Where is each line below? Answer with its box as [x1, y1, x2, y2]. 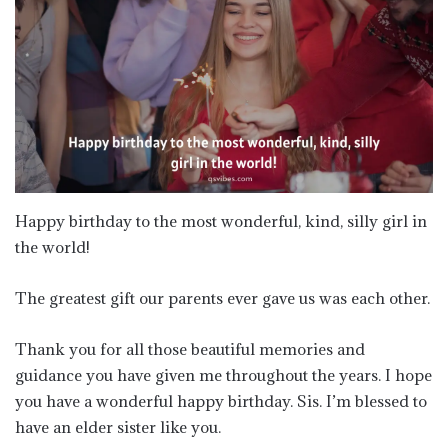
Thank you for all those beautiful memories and [15, 338, 365, 359]
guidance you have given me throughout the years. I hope [15, 364, 432, 385]
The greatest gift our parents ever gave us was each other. [15, 287, 430, 308]
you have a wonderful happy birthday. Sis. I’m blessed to [15, 390, 427, 411]
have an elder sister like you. [15, 416, 221, 437]
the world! [15, 236, 90, 257]
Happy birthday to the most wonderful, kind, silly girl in [15, 210, 427, 231]
